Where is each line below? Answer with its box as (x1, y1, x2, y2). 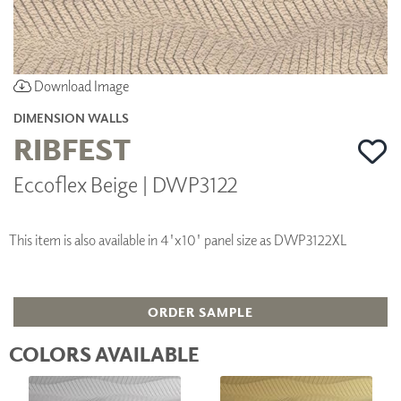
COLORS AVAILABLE (9, 340, 200, 366)
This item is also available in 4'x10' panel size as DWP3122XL (9, 230, 347, 249)
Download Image (31, 76, 129, 95)
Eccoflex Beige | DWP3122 (13, 169, 237, 197)
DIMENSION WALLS (13, 109, 129, 125)
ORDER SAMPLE (148, 303, 253, 320)
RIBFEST (13, 128, 131, 167)
